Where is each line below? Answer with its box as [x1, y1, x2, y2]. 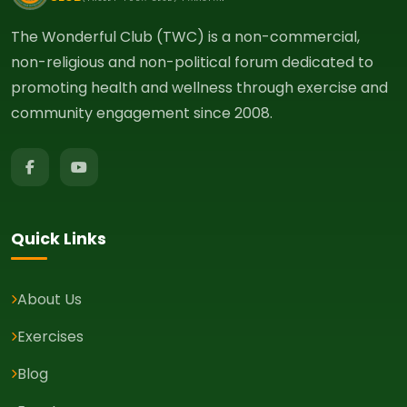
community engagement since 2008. [11, 103, 273, 124]
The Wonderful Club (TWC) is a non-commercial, [11, 26, 360, 48]
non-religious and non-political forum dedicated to [11, 52, 373, 74]
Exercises [17, 326, 84, 348]
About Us [17, 289, 82, 311]
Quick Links [11, 228, 106, 251]
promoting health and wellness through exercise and [11, 77, 388, 99]
